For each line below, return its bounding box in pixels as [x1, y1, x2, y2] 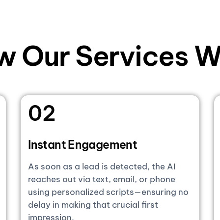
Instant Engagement [28, 137, 137, 152]
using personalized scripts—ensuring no [28, 186, 189, 197]
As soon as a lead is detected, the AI [28, 161, 176, 172]
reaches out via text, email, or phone [28, 173, 176, 185]
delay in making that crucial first [28, 199, 159, 210]
